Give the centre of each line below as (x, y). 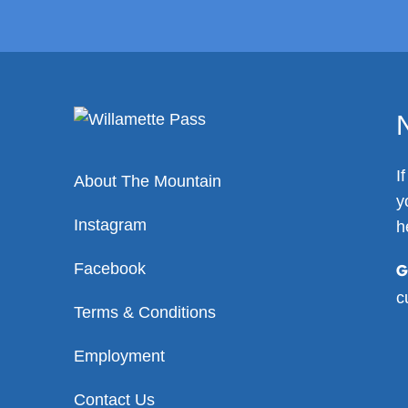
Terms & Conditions (144, 313)
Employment (119, 357)
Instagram (110, 225)
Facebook (109, 269)
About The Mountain (147, 182)
